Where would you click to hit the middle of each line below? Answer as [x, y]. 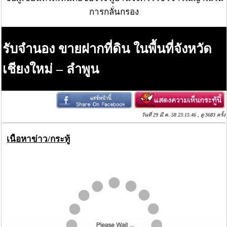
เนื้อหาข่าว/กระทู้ [38, 139]
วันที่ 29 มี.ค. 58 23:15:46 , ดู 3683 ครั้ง [183, 115]
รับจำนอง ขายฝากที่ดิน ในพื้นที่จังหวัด [107, 49]
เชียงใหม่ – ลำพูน [51, 69]
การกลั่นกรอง [114, 12]
